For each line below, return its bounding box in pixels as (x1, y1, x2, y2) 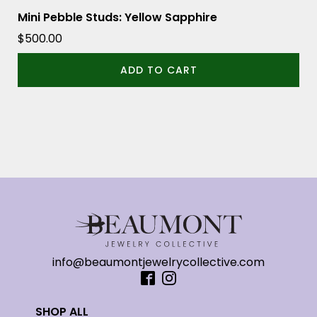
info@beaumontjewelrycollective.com (52, 253, 265, 270)
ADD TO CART (120, 63, 197, 78)
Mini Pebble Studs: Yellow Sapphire (18, 9, 217, 26)
